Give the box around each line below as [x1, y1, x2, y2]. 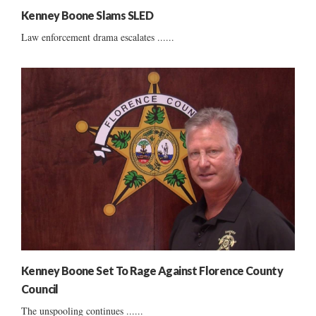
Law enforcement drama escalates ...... [21, 30, 174, 44]
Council [21, 281, 59, 296]
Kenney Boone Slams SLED [21, 8, 154, 23]
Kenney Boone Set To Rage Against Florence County [21, 263, 284, 277]
